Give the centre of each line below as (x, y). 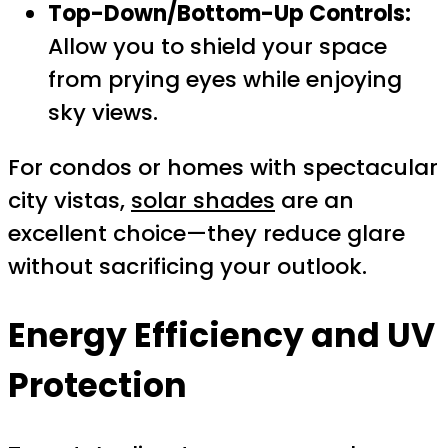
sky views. (103, 113)
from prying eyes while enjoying (225, 80)
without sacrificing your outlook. (187, 267)
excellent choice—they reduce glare (206, 234)
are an (314, 201)
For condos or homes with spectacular (223, 168)
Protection (97, 385)
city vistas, (69, 201)
